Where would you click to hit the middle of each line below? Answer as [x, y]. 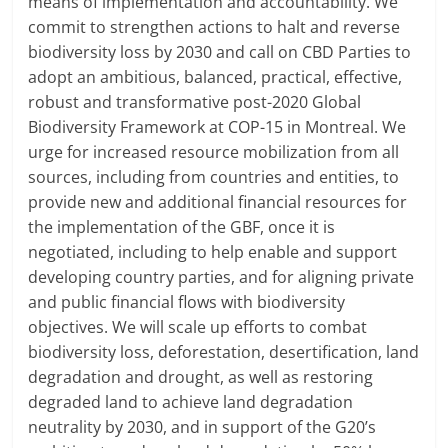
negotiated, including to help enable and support [213, 252]
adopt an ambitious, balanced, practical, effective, [215, 77]
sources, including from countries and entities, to [214, 177]
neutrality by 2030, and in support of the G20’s [202, 427]
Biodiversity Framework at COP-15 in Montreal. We [217, 127]
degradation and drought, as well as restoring [201, 377]
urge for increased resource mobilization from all [214, 152]
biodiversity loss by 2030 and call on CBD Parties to [220, 52]
